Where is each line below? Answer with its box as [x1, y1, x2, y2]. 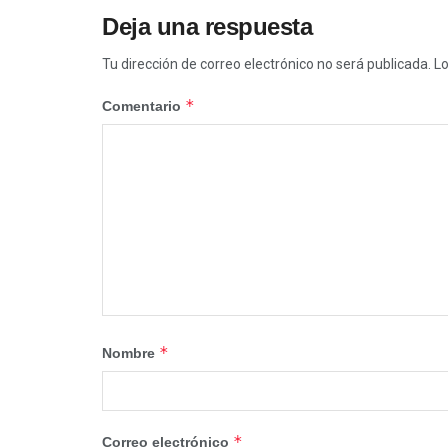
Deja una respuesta [102, 12, 313, 40]
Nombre [102, 344, 159, 361]
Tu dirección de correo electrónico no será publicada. [102, 55, 431, 72]
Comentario [102, 97, 185, 114]
